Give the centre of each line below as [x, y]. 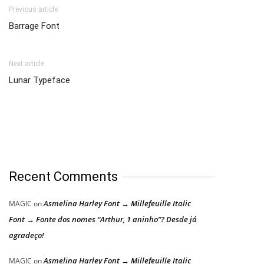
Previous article [33, 10]
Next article [27, 64]
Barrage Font [34, 26]
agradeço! [27, 235]
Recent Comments [63, 177]
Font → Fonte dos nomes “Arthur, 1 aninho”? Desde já [103, 220]
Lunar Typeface [39, 80]
